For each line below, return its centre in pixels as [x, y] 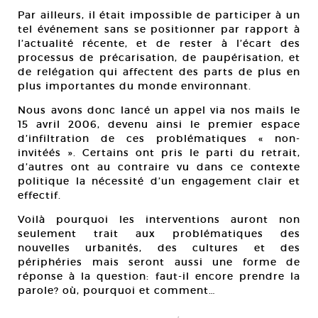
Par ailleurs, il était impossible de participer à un [159, 15]
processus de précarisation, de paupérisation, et [159, 57]
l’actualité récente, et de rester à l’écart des [159, 43]
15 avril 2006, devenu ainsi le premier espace [159, 124]
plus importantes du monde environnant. [135, 86]
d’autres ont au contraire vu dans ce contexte [159, 167]
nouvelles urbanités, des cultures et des [159, 248]
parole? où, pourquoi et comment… [117, 290]
